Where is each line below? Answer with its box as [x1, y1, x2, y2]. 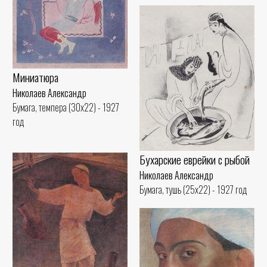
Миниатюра [13, 69, 58, 86]
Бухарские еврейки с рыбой [139, 150, 250, 168]
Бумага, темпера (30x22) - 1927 [13, 100, 119, 115]
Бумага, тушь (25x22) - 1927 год [139, 182, 247, 197]
